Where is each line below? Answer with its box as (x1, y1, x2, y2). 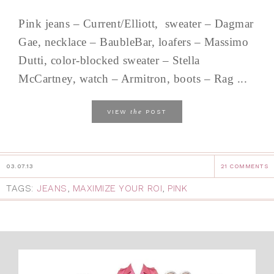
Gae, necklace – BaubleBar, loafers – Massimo (18, 35, 248, 48)
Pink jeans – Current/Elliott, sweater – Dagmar (18, 17, 254, 30)
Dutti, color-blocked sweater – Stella (18, 53, 200, 67)
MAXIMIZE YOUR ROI (72, 182, 162, 194)
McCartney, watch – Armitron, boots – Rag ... (18, 72, 247, 85)
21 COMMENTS (220, 162, 268, 169)
